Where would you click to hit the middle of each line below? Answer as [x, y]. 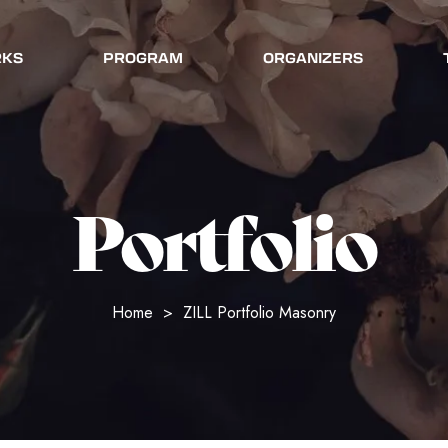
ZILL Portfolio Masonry [259, 312]
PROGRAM [142, 56]
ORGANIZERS [312, 56]
